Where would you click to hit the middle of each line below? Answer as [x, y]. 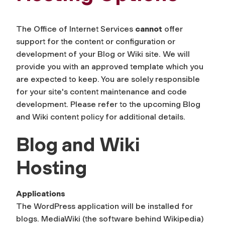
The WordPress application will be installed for [104, 206]
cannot [149, 29]
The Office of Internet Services [76, 29]
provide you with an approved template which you [110, 66]
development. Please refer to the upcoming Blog [108, 104]
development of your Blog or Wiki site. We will [103, 54]
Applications [41, 193]
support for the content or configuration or [96, 41]
